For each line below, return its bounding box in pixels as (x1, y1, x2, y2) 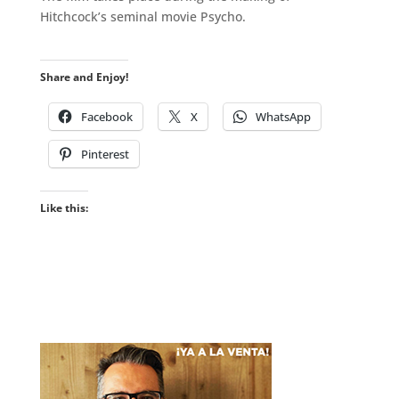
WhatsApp (255, 108, 311, 125)
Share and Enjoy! (39, 69, 128, 85)
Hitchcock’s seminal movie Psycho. (39, 7, 246, 25)
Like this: (39, 199, 88, 216)
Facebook (80, 108, 133, 125)
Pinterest (80, 145, 129, 162)
